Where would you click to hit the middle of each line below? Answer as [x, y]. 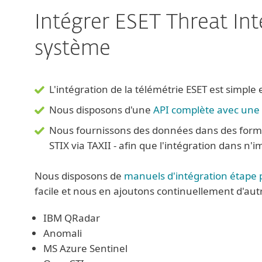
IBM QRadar [72, 218]
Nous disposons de [79, 176]
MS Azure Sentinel [85, 248]
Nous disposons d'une [101, 110]
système [73, 49]
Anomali [63, 233]
